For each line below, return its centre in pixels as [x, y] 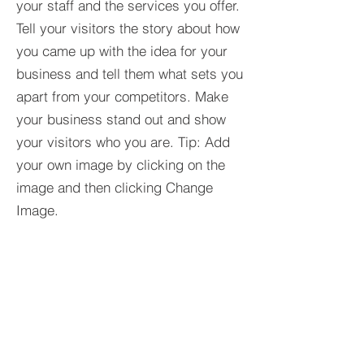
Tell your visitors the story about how [128, 28]
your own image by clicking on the [121, 165]
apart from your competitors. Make [122, 96]
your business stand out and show [121, 119]
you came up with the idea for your [122, 51]
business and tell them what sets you [130, 74]
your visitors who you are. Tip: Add [123, 142]
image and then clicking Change [115, 187]
